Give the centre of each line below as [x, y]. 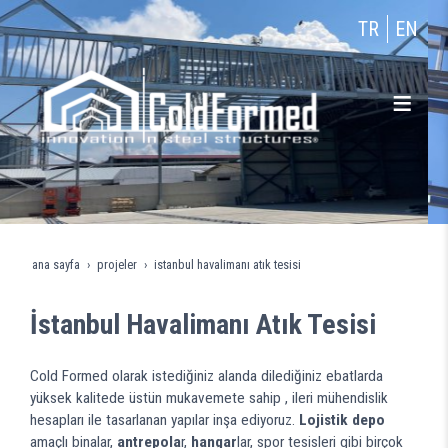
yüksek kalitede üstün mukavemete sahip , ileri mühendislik [209, 398]
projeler [117, 264]
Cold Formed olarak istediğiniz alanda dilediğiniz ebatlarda [206, 376]
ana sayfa [56, 264]
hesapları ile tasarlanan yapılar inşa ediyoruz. [164, 420]
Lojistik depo [342, 420]
